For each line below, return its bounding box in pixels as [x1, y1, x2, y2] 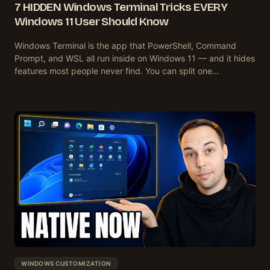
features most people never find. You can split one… [14, 65, 219, 76]
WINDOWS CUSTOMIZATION [21, 259, 111, 267]
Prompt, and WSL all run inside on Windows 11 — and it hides [14, 52, 255, 63]
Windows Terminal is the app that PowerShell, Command [14, 40, 236, 51]
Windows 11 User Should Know [14, 14, 169, 28]
